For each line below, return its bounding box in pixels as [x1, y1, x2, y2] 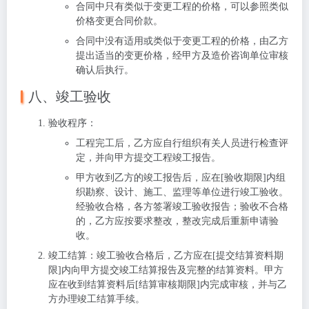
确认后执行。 [76, 65, 134, 75]
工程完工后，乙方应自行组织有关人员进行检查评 [76, 138, 288, 148]
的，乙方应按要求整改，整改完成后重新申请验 [76, 216, 279, 226]
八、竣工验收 [28, 89, 111, 104]
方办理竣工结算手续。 [48, 294, 145, 304]
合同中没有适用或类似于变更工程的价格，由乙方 [76, 36, 288, 46]
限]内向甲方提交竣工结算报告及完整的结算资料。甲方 [48, 265, 283, 275]
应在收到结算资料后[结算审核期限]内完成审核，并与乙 [48, 279, 287, 290]
